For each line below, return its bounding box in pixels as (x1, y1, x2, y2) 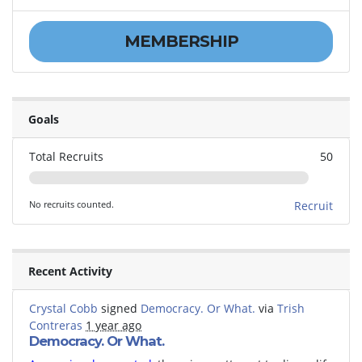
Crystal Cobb (29, 300, 98, 316)
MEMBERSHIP (124, 32, 238, 52)
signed (98, 300, 141, 316)
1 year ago (86, 317, 141, 333)
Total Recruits (29, 148, 103, 164)
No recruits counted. (29, 197, 114, 210)
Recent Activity (28, 263, 112, 279)
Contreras (29, 317, 82, 333)
